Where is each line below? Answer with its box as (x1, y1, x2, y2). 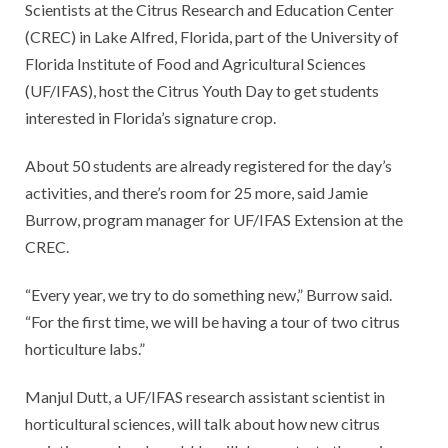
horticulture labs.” (25, 338, 145, 358)
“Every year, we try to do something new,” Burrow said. (25, 284, 392, 304)
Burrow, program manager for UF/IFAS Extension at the (25, 209, 403, 229)
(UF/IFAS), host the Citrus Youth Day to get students (25, 80, 379, 100)
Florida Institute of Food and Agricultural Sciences (25, 53, 366, 73)
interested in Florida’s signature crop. (25, 107, 276, 127)
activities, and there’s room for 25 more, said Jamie (25, 182, 368, 202)
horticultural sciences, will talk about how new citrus (25, 413, 380, 433)
